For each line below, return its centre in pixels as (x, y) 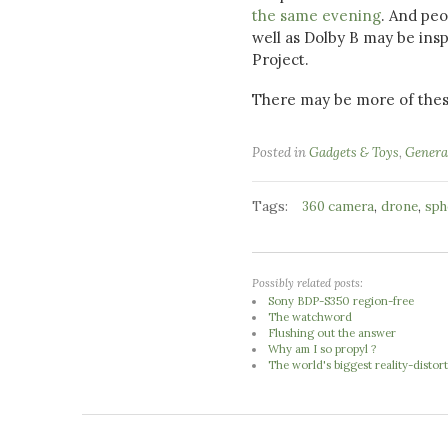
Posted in (280, 152)
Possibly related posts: (307, 282)
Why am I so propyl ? (322, 348)
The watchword (310, 316)
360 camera (338, 206)
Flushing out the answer (332, 332)
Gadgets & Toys (354, 152)
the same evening (316, 15)
